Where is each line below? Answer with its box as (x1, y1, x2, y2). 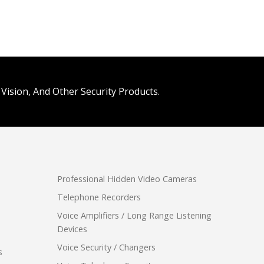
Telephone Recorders (57, 192, 141, 203)
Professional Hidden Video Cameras (57, 173, 197, 185)
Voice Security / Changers (57, 242, 156, 253)
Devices (57, 223, 87, 235)
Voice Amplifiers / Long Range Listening (57, 210, 212, 222)
